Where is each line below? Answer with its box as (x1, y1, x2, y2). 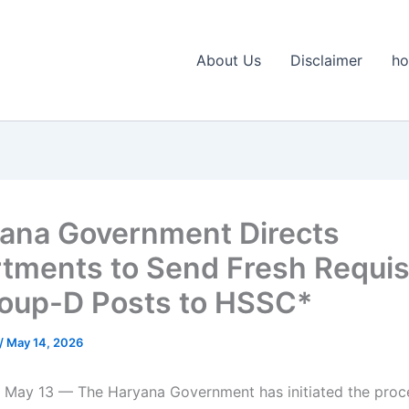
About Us (196, 51, 261, 69)
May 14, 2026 (6, 335, 83, 350)
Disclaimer (290, 51, 362, 69)
